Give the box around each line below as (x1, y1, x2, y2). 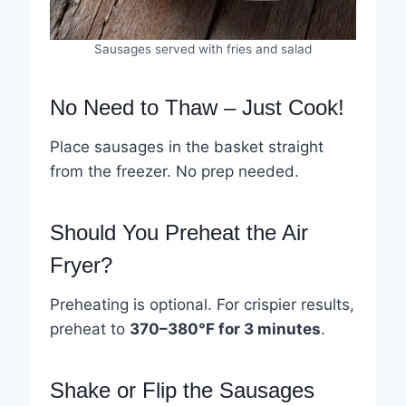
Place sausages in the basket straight (49, 138, 324, 157)
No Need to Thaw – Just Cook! (49, 95, 344, 121)
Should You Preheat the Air (49, 220, 308, 246)
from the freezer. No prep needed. (49, 162, 299, 181)
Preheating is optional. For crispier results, (49, 295, 354, 314)
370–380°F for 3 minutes (129, 320, 321, 339)
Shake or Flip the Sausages (49, 378, 314, 403)
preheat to (49, 320, 130, 339)
